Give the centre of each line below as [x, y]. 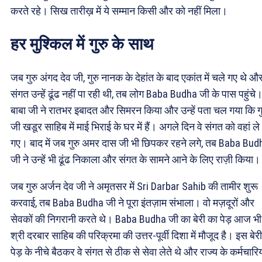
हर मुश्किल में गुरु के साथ [82, 44]
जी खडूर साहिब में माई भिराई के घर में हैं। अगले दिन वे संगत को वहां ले [135, 126]
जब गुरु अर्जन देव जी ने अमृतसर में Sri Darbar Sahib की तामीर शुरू [134, 186]
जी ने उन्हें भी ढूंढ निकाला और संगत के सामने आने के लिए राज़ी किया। [135, 159]
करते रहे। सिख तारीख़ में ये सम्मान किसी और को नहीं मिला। [119, 11]
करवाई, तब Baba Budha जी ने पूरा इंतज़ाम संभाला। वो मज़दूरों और [132, 202]
